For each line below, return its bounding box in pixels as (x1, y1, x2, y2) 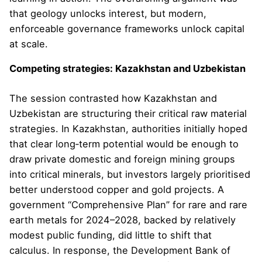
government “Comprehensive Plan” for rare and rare (9, 199, 247, 211)
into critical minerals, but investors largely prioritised (9, 168, 250, 181)
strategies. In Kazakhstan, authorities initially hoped (9, 123, 247, 135)
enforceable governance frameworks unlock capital (9, 22, 244, 35)
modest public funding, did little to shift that (9, 229, 212, 242)
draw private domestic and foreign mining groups (9, 153, 235, 166)
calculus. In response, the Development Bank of (9, 244, 230, 257)
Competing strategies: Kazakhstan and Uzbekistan (9, 62, 246, 74)
